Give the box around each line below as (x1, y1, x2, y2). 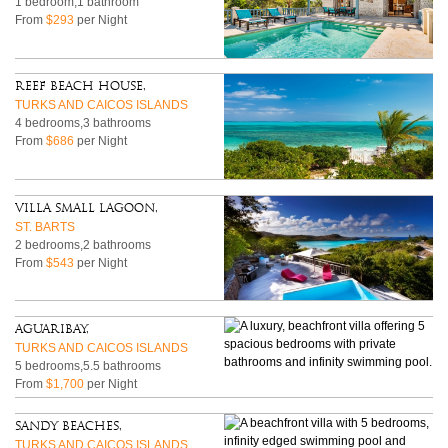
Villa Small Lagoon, (15, 201, 159, 215)
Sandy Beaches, (15, 420, 123, 434)
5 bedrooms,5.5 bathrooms (15, 359, 162, 374)
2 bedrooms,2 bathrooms (15, 237, 152, 252)
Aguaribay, (15, 323, 90, 337)
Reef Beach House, (15, 80, 147, 94)
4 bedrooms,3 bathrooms (15, 116, 152, 131)
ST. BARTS (15, 219, 76, 234)
